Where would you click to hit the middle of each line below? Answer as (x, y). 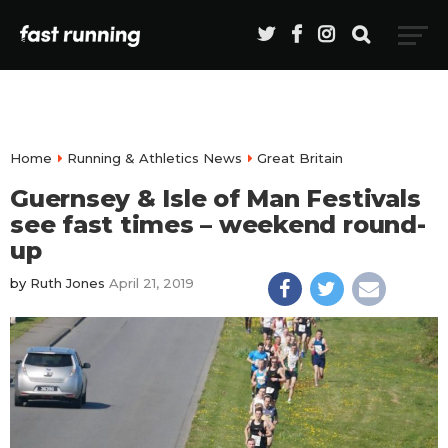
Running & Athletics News (154, 158)
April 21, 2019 (151, 283)
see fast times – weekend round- (218, 224)
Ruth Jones (67, 283)
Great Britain (300, 158)
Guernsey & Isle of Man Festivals (215, 198)
